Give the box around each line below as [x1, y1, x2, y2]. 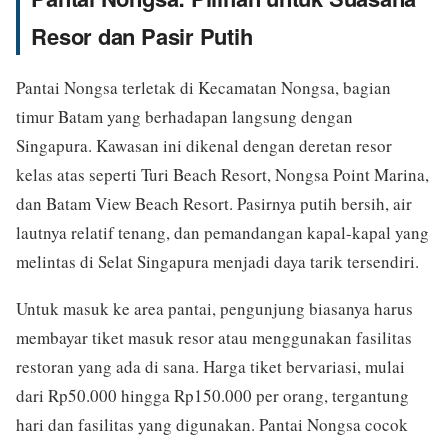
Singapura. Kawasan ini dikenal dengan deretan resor [16, 134, 392, 158]
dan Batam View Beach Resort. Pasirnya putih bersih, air [16, 192, 412, 216]
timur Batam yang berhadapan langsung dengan [16, 105, 353, 129]
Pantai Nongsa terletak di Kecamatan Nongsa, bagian [16, 76, 391, 100]
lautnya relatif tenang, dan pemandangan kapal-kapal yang [16, 221, 429, 245]
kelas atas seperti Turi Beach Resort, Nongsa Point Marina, [16, 163, 429, 187]
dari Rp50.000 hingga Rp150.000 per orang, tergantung [16, 384, 409, 408]
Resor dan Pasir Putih [31, 20, 253, 53]
